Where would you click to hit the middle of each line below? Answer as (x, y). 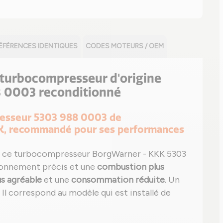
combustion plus (131, 167)
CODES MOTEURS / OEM (125, 46)
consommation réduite (118, 180)
